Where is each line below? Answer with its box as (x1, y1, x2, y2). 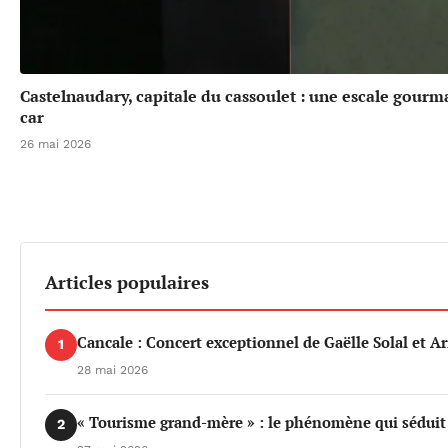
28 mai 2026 (77, 362, 148, 377)
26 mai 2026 (20, 136, 91, 151)
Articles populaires (45, 269, 209, 294)
